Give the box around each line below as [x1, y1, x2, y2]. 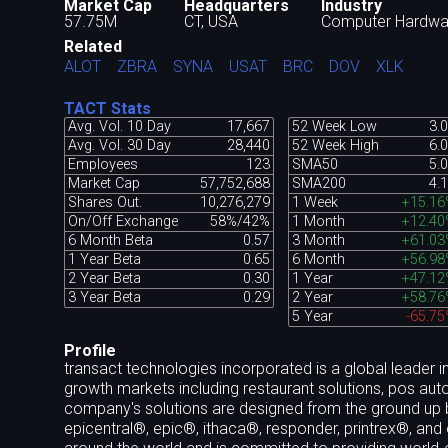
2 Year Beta [67, 269, 141, 287]
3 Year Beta [67, 288, 141, 306]
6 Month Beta [67, 231, 153, 249]
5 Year [292, 307, 334, 325]
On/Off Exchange [67, 212, 178, 230]
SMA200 [292, 174, 347, 192]
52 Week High [292, 136, 380, 154]
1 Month [292, 212, 346, 230]
